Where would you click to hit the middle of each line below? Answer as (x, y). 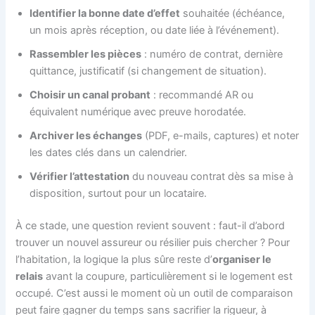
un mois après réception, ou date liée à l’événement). (155, 31)
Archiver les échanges (86, 136)
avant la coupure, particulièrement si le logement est (168, 276)
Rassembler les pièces (86, 54)
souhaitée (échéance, (233, 14)
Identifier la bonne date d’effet (105, 14)
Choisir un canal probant (90, 95)
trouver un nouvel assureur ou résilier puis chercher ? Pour (153, 242)
